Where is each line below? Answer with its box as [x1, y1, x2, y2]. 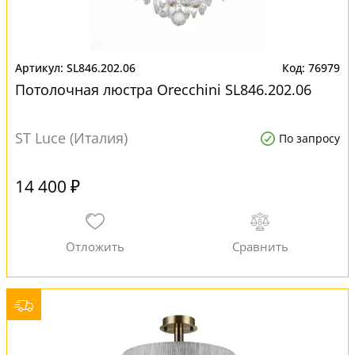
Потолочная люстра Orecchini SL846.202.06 [15, 80, 311, 99]
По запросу [279, 131, 340, 146]
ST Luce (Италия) [15, 128, 128, 147]
